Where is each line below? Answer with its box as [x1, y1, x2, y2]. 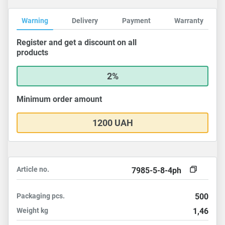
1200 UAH [92, 118, 133, 128]
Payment [122, 17, 151, 25]
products [17, 48, 48, 57]
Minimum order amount [17, 94, 102, 104]
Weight [17, 206, 41, 214]
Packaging [17, 192, 52, 200]
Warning [22, 17, 48, 25]
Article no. [17, 165, 49, 173]
